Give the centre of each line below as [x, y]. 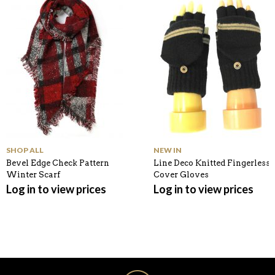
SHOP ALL [25, 150]
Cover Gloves [181, 174]
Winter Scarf [33, 174]
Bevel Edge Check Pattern [58, 163]
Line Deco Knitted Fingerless [212, 163]
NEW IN [168, 150]
